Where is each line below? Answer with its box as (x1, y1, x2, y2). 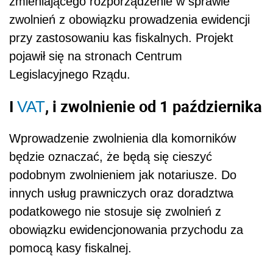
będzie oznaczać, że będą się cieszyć (9, 150, 212, 164)
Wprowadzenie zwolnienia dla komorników (9, 132, 236, 146)
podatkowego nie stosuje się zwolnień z (9, 205, 221, 219)
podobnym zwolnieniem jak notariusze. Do (9, 168, 236, 182)
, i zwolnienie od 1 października (45, 95, 262, 116)
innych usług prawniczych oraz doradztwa (9, 186, 233, 200)
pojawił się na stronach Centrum (9, 49, 182, 63)
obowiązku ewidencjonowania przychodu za (9, 223, 243, 237)
